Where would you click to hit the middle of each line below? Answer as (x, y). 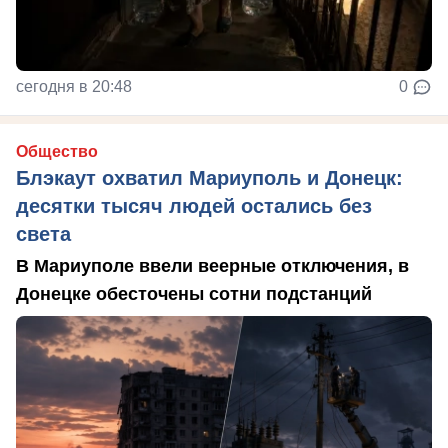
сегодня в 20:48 (74, 86)
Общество (57, 151)
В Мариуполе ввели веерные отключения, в (212, 265)
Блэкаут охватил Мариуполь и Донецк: (209, 177)
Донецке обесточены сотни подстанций (194, 293)
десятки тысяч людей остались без (194, 205)
